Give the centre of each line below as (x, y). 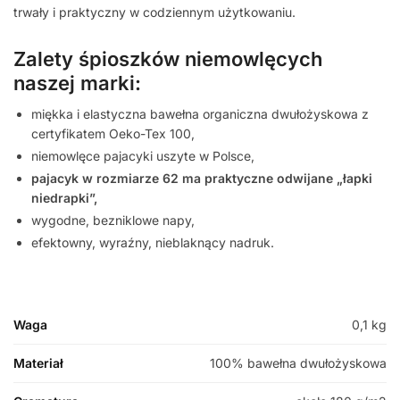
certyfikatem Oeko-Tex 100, (113, 134)
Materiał (38, 363)
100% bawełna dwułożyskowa (298, 363)
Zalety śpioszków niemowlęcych (168, 59)
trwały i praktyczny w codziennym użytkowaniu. (154, 12)
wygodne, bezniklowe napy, (113, 221)
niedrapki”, (64, 198)
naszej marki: (77, 83)
